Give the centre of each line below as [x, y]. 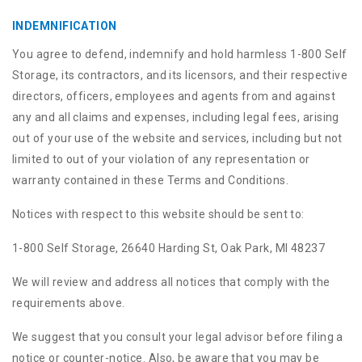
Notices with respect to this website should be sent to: [158, 214]
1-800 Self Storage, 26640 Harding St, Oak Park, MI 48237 [169, 248]
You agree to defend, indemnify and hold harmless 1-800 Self [180, 54]
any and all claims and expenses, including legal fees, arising [176, 117]
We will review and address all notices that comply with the [171, 282]
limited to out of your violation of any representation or [161, 159]
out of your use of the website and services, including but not [177, 138]
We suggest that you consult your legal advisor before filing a [178, 337]
